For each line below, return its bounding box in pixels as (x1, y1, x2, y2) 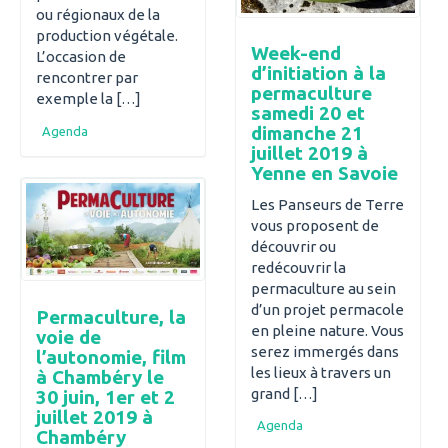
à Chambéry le (36, 365, 164, 388)
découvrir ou (251, 237, 336, 255)
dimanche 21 (251, 122, 363, 145)
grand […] (251, 384, 318, 402)
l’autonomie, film (36, 345, 186, 368)
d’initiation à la (251, 62, 386, 85)
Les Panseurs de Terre (251, 195, 404, 213)
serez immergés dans (251, 342, 399, 360)
